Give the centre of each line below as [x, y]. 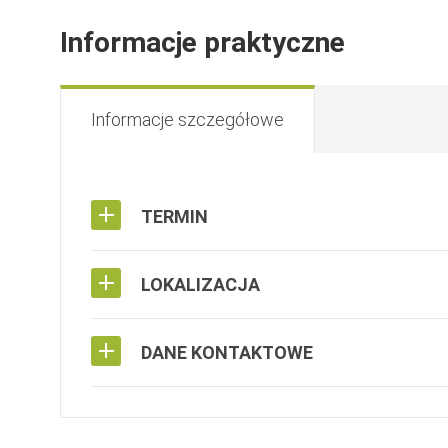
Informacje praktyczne [202, 43]
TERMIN [174, 216]
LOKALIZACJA [200, 284]
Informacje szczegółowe [187, 119]
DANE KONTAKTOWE [227, 352]
